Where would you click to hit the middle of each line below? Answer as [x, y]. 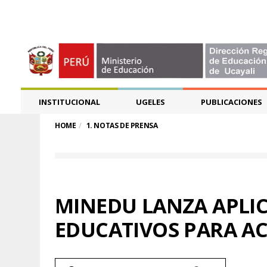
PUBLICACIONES [232, 102]
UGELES [150, 102]
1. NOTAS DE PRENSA [122, 125]
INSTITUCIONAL [69, 102]
